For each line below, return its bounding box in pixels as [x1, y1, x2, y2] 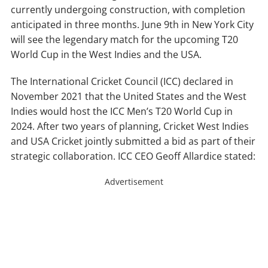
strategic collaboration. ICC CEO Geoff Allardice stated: [11, 150, 255, 163]
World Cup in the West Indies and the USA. [11, 48, 202, 62]
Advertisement [105, 176, 163, 188]
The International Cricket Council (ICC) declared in [11, 75, 233, 89]
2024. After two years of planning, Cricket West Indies [11, 120, 249, 133]
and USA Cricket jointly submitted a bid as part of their [11, 135, 255, 148]
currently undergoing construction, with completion [11, 3, 245, 17]
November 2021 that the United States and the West [11, 90, 246, 103]
